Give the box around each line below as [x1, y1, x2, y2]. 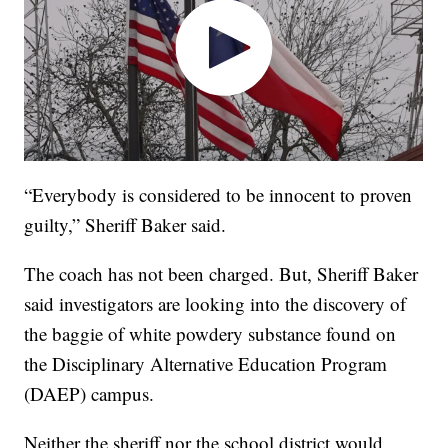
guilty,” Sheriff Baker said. [24, 212, 227, 238]
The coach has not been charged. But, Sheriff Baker [24, 261, 419, 287]
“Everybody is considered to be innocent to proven [24, 182, 413, 208]
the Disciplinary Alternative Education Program [24, 351, 388, 377]
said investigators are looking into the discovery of [24, 291, 407, 317]
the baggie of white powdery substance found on [24, 321, 397, 347]
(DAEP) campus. [24, 381, 155, 407]
